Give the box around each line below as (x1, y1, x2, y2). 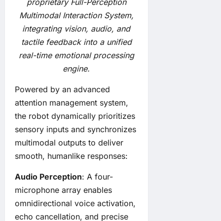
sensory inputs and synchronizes (15, 124, 136, 135)
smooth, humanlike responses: (15, 151, 128, 161)
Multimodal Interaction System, (19, 10, 134, 21)
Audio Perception (15, 172, 82, 182)
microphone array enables (15, 185, 112, 195)
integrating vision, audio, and (22, 24, 131, 34)
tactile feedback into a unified (21, 37, 132, 47)
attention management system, (15, 98, 128, 108)
